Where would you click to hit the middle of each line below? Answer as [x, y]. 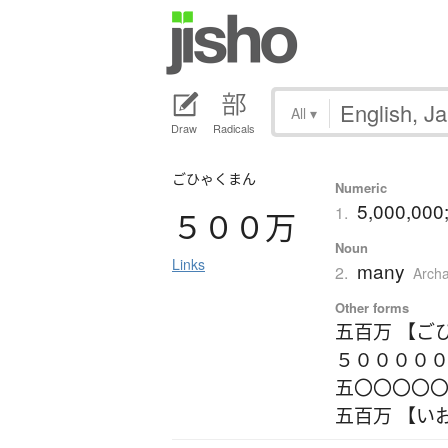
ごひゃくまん [214, 179]
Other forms [371, 308]
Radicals [234, 128]
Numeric [360, 188]
